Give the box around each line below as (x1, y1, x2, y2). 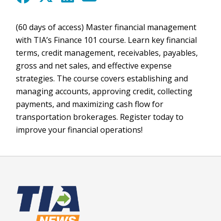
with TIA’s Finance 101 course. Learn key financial (16, 35, 197, 45)
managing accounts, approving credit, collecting (16, 86, 192, 97)
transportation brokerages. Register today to (16, 111, 184, 122)
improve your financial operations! (16, 124, 143, 135)
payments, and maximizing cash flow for (16, 99, 163, 110)
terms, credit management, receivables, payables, (16, 47, 198, 58)
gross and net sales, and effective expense (16, 60, 172, 71)
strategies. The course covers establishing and (16, 73, 188, 84)
